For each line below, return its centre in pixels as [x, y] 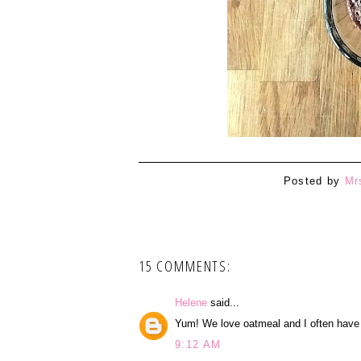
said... [223, 302]
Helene [191, 302]
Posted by [314, 181]
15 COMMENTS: [185, 266]
